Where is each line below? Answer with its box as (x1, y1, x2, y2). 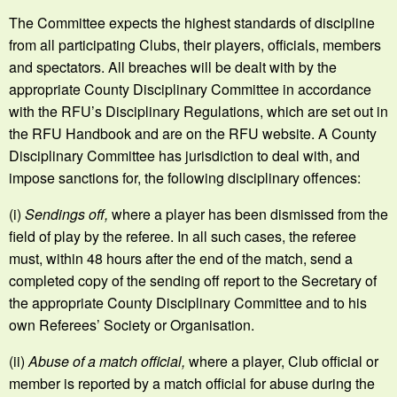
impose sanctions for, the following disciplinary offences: (9, 167, 364, 188)
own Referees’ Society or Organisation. (9, 314, 258, 335)
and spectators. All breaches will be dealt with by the (9, 56, 337, 77)
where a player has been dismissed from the (108, 203, 388, 224)
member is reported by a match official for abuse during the (9, 372, 375, 393)
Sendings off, (25, 203, 108, 224)
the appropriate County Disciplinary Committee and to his (9, 292, 367, 313)
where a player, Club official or (189, 350, 378, 371)
